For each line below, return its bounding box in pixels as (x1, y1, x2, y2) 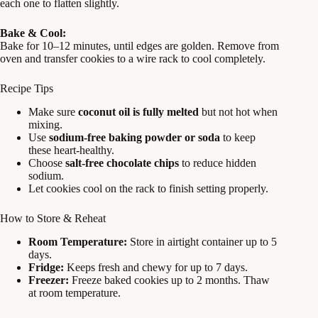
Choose (28, 157, 65, 170)
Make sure (28, 106, 78, 119)
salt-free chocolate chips (65, 157, 179, 170)
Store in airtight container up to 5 (127, 235, 277, 248)
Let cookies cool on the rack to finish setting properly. (28, 182, 268, 195)
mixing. (28, 119, 62, 131)
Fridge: (28, 261, 64, 273)
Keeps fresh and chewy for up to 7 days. (64, 261, 248, 273)
